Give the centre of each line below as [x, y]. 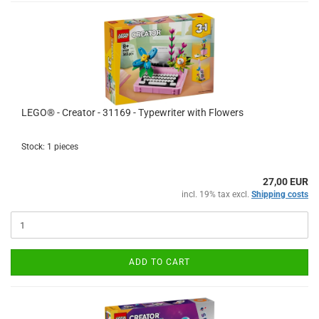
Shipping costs [280, 194]
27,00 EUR [286, 182]
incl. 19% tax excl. [216, 194]
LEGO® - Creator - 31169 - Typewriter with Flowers [132, 113]
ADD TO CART [159, 262]
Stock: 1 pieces [50, 147]
